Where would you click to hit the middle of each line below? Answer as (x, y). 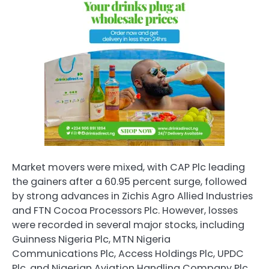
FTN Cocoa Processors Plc (96, 210)
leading (225, 167)
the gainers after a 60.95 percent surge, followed (129, 181)
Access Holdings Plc (166, 253)
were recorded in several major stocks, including (128, 225)
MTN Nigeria (142, 239)
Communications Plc (63, 253)
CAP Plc (188, 167)
